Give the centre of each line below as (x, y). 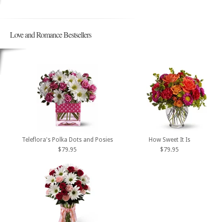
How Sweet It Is (169, 139)
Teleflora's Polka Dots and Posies (67, 139)
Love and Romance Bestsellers (51, 34)
